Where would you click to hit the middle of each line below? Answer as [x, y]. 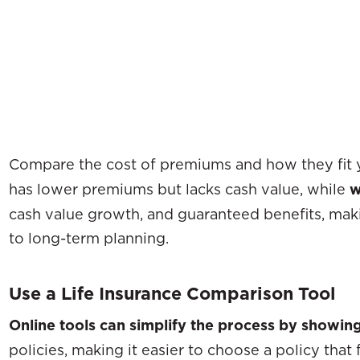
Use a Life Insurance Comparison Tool [172, 293]
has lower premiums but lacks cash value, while [179, 188]
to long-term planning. [89, 237]
